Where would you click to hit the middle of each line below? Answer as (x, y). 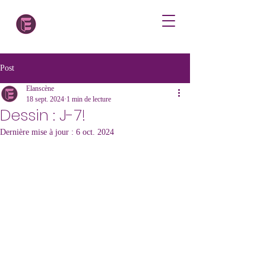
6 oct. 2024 (95, 132)
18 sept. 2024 (45, 99)
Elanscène (40, 88)
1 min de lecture (89, 99)
